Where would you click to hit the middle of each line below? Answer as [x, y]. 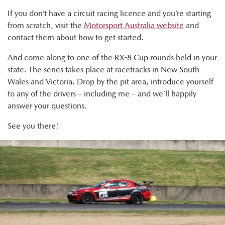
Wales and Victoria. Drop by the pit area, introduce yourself [110, 82]
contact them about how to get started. [76, 38]
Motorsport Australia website [134, 26]
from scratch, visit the [46, 26]
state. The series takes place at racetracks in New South [103, 70]
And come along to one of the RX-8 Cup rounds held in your [112, 58]
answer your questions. [47, 106]
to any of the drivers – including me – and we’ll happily [102, 94]
